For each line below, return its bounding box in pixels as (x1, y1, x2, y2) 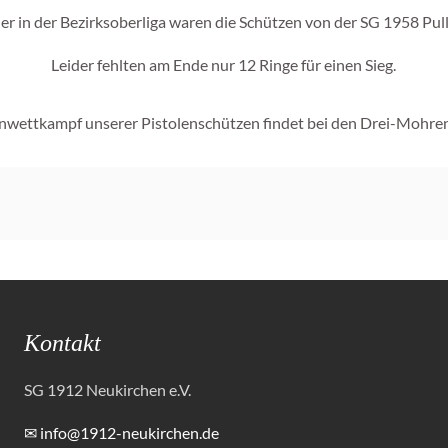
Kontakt (24, 330, 102, 356)
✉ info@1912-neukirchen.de (24, 423, 220, 442)
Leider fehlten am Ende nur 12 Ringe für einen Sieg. (51, 55, 397, 74)
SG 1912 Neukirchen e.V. (24, 380, 192, 399)
